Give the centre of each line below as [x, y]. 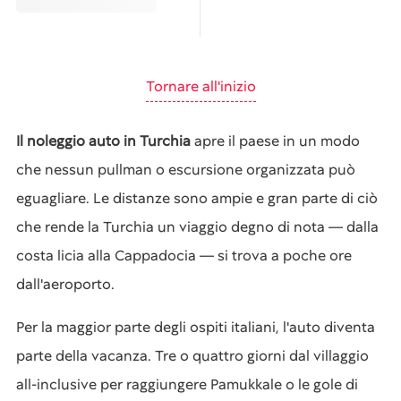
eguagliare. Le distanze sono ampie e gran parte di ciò [197, 198]
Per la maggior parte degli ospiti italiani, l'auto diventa [196, 327]
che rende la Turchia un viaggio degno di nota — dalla [197, 227]
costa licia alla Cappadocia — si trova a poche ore [184, 256]
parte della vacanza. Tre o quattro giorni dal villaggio [192, 356]
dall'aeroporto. [65, 284]
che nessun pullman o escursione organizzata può [186, 170]
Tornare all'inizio [200, 86]
